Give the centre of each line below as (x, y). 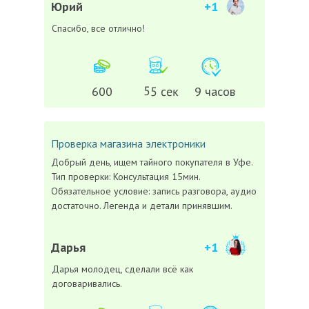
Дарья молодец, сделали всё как (122, 269)
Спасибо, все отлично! (98, 28)
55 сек (161, 91)
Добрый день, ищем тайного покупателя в (142, 162)
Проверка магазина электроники (128, 143)
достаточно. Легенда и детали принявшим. (142, 206)
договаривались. (87, 283)
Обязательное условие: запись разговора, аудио (154, 191)
